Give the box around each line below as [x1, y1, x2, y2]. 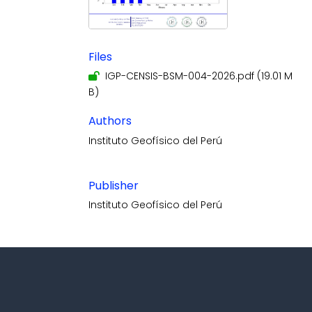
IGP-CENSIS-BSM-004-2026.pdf [105, 69, 254, 84]
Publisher [88, 177, 139, 194]
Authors [88, 113, 132, 130]
